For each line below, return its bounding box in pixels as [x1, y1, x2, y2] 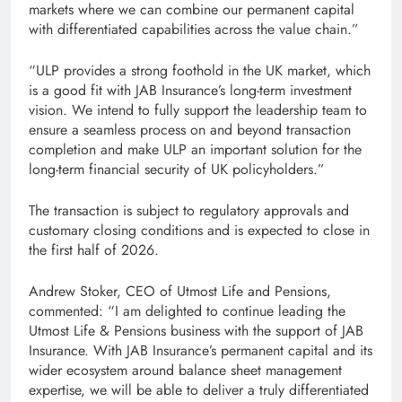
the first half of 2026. [29, 239, 159, 260]
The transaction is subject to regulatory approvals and [29, 199, 349, 221]
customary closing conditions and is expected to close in [29, 219, 370, 240]
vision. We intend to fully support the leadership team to [29, 99, 367, 120]
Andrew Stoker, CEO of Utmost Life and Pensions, [29, 280, 331, 301]
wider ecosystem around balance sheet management [29, 359, 342, 380]
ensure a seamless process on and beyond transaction [29, 118, 351, 140]
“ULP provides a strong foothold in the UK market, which [29, 59, 371, 81]
